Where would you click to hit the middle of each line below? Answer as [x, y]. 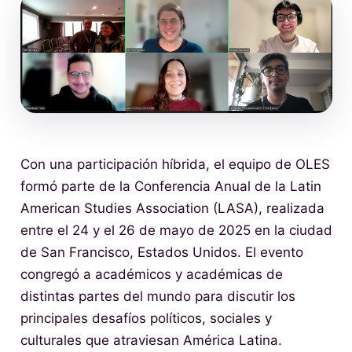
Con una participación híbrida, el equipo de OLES [175, 165]
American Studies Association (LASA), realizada [172, 209]
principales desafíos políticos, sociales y [146, 319]
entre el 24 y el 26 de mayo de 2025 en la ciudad [176, 231]
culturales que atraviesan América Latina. [151, 341]
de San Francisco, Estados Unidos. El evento [161, 253]
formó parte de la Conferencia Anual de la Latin [170, 187]
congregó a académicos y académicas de [151, 275]
